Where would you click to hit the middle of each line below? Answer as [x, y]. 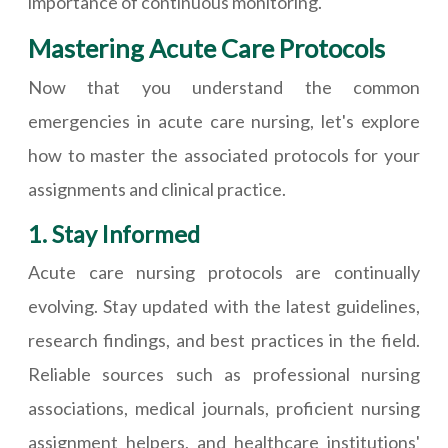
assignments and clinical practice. [157, 189]
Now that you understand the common [224, 87]
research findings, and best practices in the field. [224, 340]
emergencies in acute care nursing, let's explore [224, 121]
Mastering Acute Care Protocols [206, 48]
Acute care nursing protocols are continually [224, 272]
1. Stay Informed [114, 234]
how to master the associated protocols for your [224, 155]
